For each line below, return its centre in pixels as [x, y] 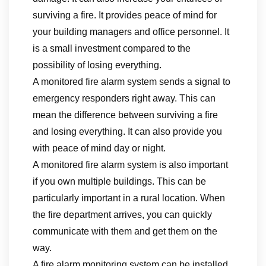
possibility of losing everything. [97, 65]
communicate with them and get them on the [125, 231]
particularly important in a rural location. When [129, 198]
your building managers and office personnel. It [131, 32]
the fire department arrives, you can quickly [122, 215]
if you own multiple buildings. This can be [119, 181]
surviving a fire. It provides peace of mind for [125, 15]
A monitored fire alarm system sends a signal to [132, 82]
